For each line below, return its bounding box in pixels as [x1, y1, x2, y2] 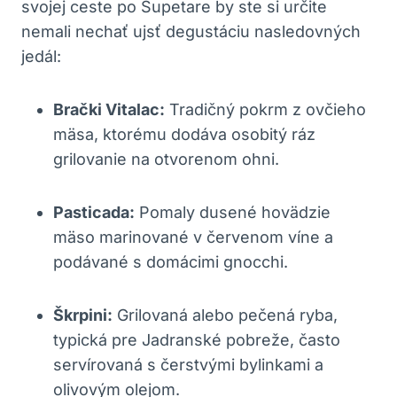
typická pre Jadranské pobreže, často [53, 330, 340, 349]
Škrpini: [53, 305, 113, 324]
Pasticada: [53, 202, 135, 222]
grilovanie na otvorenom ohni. [53, 149, 279, 168]
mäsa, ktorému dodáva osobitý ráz [53, 124, 315, 144]
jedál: [21, 46, 61, 66]
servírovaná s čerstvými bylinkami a [53, 354, 323, 374]
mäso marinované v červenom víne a [53, 227, 333, 246]
